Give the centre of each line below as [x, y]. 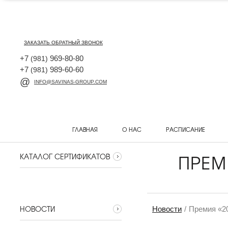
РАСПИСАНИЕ [185, 129]
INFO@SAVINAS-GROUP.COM [70, 82]
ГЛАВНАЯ [85, 129]
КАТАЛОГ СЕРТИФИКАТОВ [65, 156]
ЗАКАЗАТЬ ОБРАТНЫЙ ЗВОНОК [63, 42]
